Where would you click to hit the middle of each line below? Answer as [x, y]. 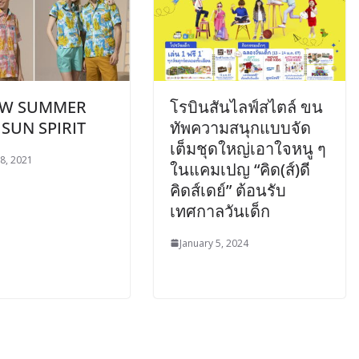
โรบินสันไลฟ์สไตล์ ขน [246, 107]
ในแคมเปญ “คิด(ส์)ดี [240, 169]
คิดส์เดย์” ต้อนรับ [228, 190]
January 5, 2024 [214, 243]
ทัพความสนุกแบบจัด [240, 127]
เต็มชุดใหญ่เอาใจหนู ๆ [248, 148]
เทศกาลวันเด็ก [220, 211]
